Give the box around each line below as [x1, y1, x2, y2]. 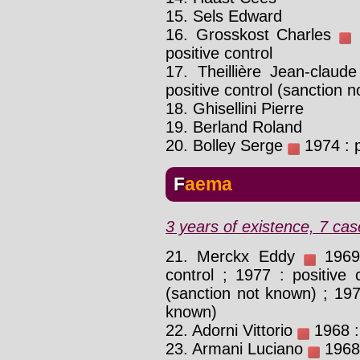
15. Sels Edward [166, 7, 282, 26]
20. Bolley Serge [166, 137, 288, 155]
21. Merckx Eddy [166, 247, 305, 265]
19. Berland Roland [166, 118, 302, 137]
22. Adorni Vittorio [166, 321, 297, 339]
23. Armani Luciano [166, 339, 308, 358]
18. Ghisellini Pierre [166, 100, 304, 118]
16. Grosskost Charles [166, 26, 339, 44]
